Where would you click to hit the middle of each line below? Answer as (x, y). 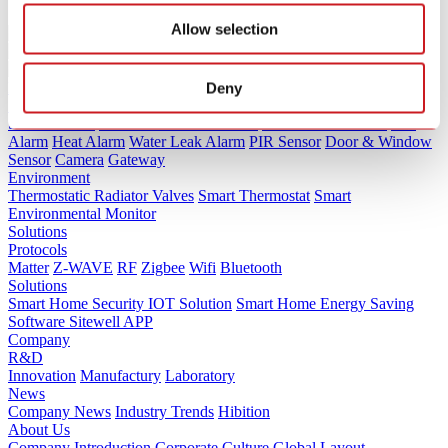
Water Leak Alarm (187, 141)
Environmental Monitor (82, 213)
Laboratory (200, 375)
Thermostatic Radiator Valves (101, 195)
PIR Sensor (285, 141)
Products (35, 87)
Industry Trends (164, 411)
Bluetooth (251, 267)
